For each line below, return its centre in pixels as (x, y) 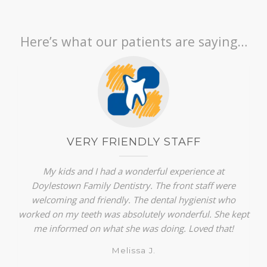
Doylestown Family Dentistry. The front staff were (133, 185)
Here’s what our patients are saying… (133, 41)
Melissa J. (133, 250)
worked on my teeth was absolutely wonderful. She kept (133, 214)
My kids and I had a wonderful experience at (133, 171)
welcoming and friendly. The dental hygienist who (133, 199)
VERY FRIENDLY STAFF (133, 142)
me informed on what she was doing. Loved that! (133, 228)
